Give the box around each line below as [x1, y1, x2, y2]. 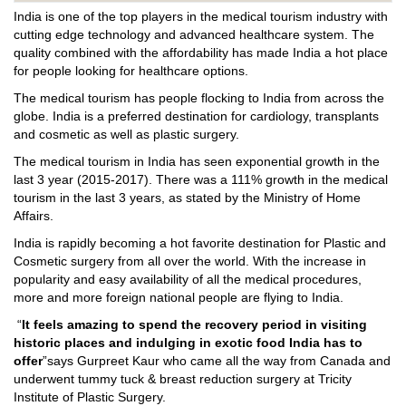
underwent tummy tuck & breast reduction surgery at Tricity [14, 372, 352, 387]
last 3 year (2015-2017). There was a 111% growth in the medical [14, 172, 388, 188]
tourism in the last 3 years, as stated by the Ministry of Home [14, 190, 361, 206]
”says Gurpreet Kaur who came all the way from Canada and [43, 353, 391, 369]
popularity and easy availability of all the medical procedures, [14, 272, 362, 287]
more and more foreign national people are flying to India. [14, 290, 343, 305]
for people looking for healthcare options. [14, 63, 248, 79]
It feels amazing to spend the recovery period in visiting [22, 317, 367, 333]
